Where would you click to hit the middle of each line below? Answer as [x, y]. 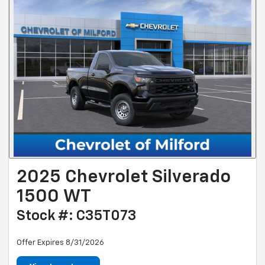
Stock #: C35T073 [76, 216]
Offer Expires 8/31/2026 [60, 243]
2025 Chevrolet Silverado [124, 177]
